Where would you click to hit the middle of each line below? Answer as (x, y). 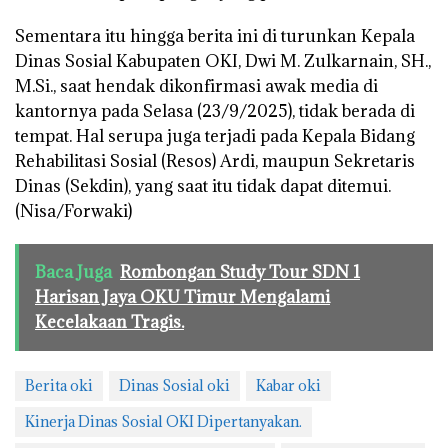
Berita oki (59, 385)
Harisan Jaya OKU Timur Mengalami (182, 296)
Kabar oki (288, 385)
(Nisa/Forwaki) (73, 210)
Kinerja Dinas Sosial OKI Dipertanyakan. (163, 421)
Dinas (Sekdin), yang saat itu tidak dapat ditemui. (203, 185)
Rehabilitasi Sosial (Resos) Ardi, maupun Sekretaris (215, 160)
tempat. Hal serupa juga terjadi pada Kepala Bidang (215, 135)
